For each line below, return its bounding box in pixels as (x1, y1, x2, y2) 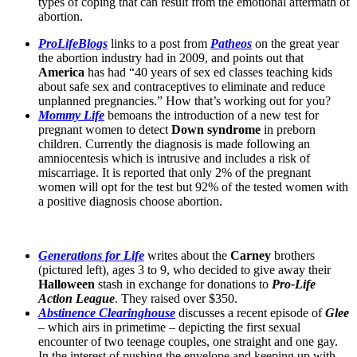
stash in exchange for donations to (95, 277, 272, 291)
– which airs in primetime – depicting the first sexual (38, 320, 300, 334)
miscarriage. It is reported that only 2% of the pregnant (38, 165, 311, 179)
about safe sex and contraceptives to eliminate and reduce (38, 79, 325, 93)
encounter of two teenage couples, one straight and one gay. (38, 334, 338, 348)
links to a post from (108, 36, 210, 50)
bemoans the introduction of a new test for (104, 108, 319, 122)
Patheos (210, 36, 252, 50)
